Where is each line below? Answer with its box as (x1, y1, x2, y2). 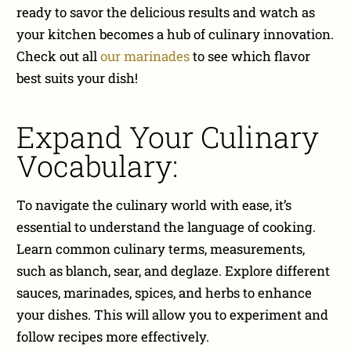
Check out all (16, 46, 101, 65)
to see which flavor (190, 46, 311, 65)
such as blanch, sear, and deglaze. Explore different (16, 262, 331, 280)
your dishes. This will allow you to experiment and (16, 306, 329, 324)
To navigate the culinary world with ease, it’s (16, 196, 292, 215)
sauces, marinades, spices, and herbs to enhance (16, 284, 313, 302)
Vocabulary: (16, 146, 179, 185)
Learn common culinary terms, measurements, (16, 240, 306, 259)
